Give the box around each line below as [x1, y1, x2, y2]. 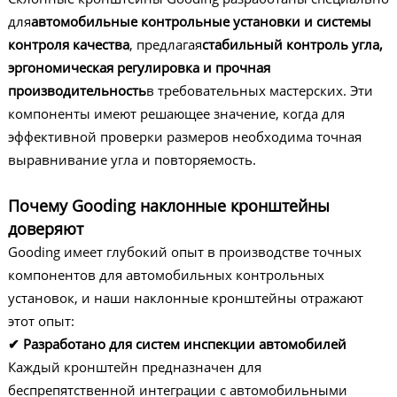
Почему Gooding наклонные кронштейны [7, 195, 330, 216]
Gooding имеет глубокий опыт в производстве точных [7, 243, 362, 261]
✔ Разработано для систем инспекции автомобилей [7, 335, 346, 353]
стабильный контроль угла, [201, 35, 383, 53]
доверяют [7, 218, 83, 239]
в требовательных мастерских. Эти [145, 82, 373, 99]
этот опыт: [7, 312, 74, 330]
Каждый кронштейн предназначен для [7, 358, 261, 376]
